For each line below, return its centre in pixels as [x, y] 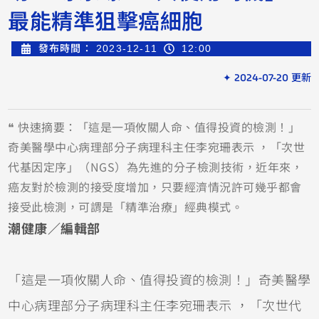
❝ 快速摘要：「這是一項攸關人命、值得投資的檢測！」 [154, 127]
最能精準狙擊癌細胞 [106, 20]
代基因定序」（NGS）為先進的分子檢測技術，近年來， [156, 167]
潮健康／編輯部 [54, 230]
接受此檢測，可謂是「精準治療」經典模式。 [126, 207]
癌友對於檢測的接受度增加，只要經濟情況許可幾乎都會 [155, 187]
